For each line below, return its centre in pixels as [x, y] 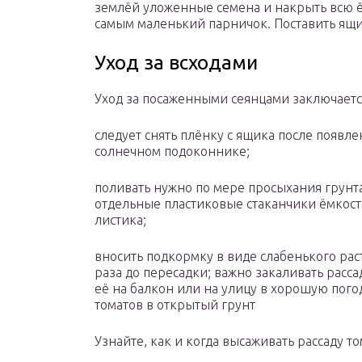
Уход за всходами [176, 63]
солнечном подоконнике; [172, 152]
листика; [120, 220]
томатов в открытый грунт [175, 305]
